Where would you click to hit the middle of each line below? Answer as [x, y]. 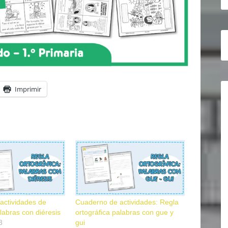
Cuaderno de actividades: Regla [127, 202]
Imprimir [28, 89]
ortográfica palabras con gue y [124, 212]
